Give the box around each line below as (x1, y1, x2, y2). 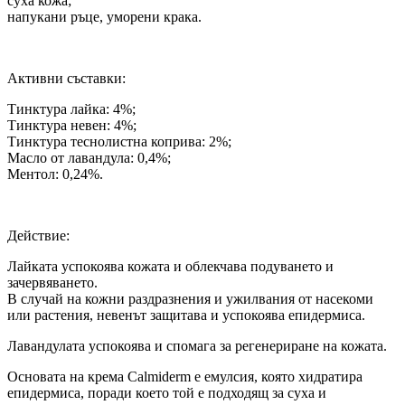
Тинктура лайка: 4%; (7, 101, 136, 118)
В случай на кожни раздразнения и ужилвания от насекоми (7, 291, 373, 307)
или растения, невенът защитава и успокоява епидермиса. (7, 307, 365, 324)
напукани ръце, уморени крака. (7, 9, 202, 25)
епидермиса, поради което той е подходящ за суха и (7, 385, 326, 401)
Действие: (7, 228, 70, 244)
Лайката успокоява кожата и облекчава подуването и (7, 259, 334, 275)
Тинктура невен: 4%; (7, 118, 137, 134)
